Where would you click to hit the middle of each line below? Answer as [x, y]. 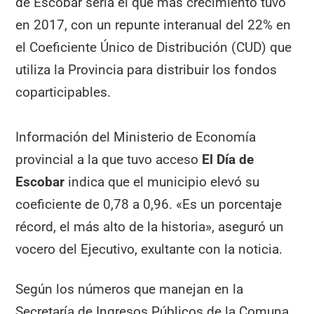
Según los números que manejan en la [130, 289]
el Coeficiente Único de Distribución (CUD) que [154, 47]
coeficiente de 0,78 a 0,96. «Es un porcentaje [149, 205]
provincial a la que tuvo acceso [109, 160]
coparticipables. [63, 92]
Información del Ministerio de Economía [136, 137]
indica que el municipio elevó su [162, 182]
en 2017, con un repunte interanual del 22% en [153, 25]
